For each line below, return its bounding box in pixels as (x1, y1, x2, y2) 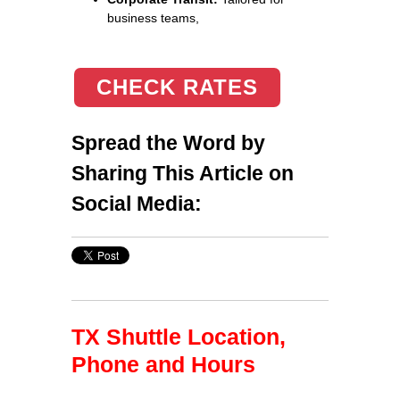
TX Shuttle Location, (71, 323, 286, 349)
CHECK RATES (96, 74, 258, 99)
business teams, (107, 10, 199, 25)
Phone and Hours (71, 351, 255, 377)
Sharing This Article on (71, 161, 294, 185)
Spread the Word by (71, 130, 265, 154)
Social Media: (71, 191, 202, 215)
